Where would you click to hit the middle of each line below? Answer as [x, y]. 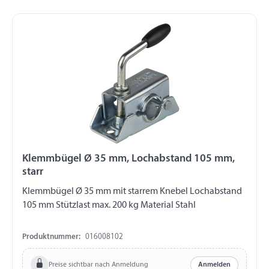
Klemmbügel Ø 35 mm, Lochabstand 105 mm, [128, 159]
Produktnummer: [51, 237]
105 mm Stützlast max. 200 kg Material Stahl [109, 206]
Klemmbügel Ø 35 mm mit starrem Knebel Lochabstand [68, 192]
